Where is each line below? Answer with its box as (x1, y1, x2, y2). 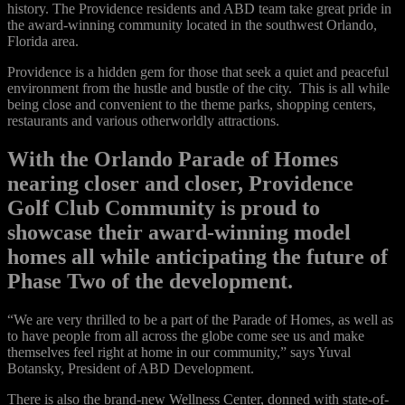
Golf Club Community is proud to (7, 196, 320, 221)
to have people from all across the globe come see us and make (7, 328, 364, 344)
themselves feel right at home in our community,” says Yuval (7, 344, 351, 361)
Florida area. (7, 33, 79, 50)
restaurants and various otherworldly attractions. (7, 113, 279, 129)
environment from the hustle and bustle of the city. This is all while (7, 80, 390, 97)
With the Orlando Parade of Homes (7, 147, 338, 172)
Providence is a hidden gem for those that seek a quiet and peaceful (7, 64, 389, 80)
